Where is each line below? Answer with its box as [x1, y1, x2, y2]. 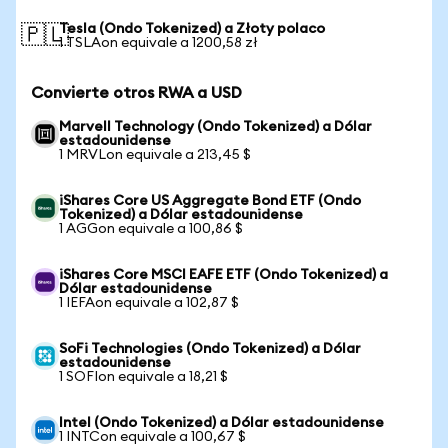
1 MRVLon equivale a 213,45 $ [59, 148, 251, 162]
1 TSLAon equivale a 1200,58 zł [59, 36, 258, 50]
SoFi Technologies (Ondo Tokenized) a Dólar [59, 342, 361, 356]
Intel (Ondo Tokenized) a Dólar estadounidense [59, 416, 384, 430]
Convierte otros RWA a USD [31, 85, 242, 101]
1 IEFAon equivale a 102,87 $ [59, 296, 239, 310]
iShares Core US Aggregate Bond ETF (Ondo [59, 194, 361, 208]
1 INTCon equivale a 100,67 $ [59, 430, 246, 444]
